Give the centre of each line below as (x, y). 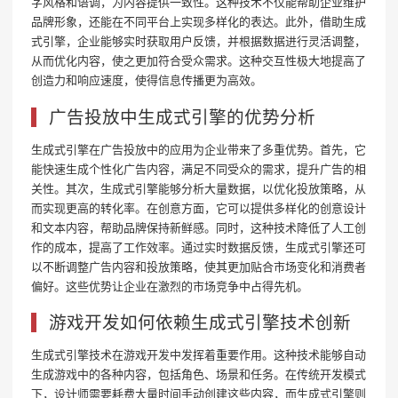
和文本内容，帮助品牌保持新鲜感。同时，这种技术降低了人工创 (199, 227)
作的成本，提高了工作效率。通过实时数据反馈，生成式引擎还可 (199, 247)
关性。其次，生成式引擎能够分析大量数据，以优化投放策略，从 (199, 188)
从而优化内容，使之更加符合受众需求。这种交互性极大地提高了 (199, 61)
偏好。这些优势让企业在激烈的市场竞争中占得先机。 (170, 286)
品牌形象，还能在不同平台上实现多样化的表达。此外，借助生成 (199, 22)
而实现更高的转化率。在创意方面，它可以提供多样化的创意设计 (199, 207)
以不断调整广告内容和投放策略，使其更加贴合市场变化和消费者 (199, 266)
